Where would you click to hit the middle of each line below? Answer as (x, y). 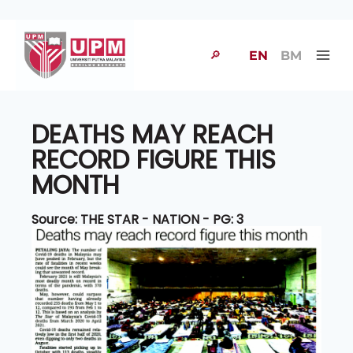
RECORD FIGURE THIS (154, 160)
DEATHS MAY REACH (152, 134)
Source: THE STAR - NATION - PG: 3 (137, 219)
